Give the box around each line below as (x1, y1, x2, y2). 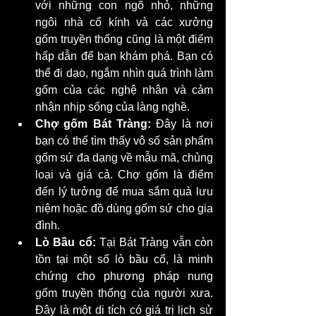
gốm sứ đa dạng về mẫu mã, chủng (35, 151, 213, 164)
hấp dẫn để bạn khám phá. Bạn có (35, 49, 213, 62)
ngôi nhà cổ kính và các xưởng (35, 16, 213, 28)
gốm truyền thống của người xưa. (35, 286, 213, 299)
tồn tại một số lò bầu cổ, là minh (35, 253, 213, 265)
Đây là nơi (151, 117, 213, 130)
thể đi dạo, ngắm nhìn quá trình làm (35, 66, 213, 79)
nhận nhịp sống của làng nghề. (35, 100, 190, 113)
